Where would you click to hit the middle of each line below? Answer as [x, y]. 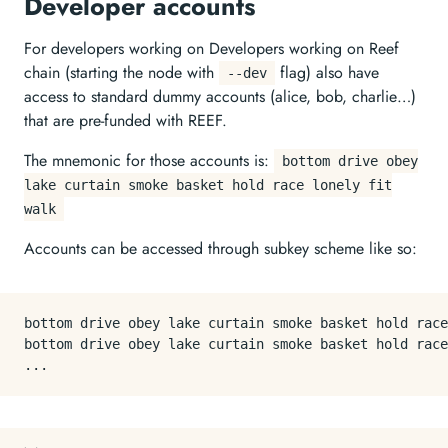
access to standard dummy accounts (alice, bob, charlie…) [220, 96]
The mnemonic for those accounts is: [149, 160]
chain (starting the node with [121, 72]
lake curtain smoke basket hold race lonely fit [208, 185]
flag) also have [327, 72]
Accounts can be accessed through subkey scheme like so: [220, 248]
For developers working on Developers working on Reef [211, 48]
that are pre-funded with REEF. [125, 120]
